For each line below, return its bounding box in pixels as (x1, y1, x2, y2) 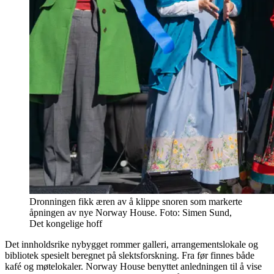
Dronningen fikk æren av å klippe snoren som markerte (29, 196, 242, 207)
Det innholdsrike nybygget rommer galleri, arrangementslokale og (5, 239, 258, 250)
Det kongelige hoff (29, 218, 102, 229)
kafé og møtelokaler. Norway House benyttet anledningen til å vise (5, 261, 262, 272)
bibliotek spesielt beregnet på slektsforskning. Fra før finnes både (5, 250, 254, 261)
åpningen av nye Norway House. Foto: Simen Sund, (29, 207, 232, 218)
